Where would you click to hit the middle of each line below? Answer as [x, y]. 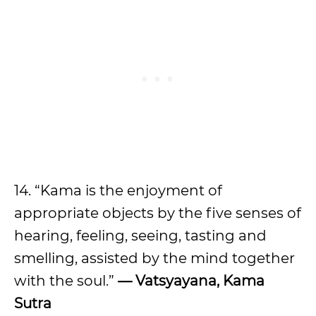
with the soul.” [66, 281]
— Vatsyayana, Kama [191, 281]
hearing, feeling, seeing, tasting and [140, 236]
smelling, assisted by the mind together [154, 258]
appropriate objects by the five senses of [158, 213]
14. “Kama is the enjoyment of [118, 190]
